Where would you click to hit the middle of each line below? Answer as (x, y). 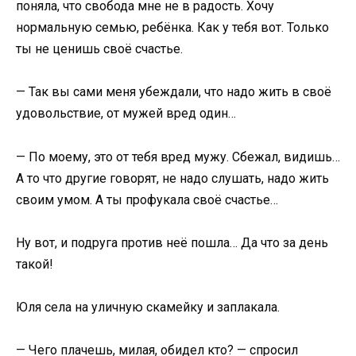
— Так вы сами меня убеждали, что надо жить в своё (174, 92)
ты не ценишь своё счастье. (99, 49)
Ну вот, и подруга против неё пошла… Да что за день (172, 242)
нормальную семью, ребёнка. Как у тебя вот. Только (172, 28)
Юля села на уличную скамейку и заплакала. (148, 307)
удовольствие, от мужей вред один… (126, 114)
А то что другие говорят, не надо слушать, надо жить (172, 178)
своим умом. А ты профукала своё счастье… (147, 199)
